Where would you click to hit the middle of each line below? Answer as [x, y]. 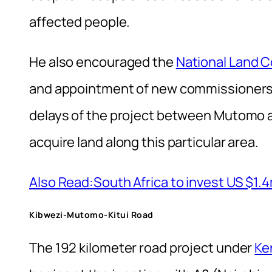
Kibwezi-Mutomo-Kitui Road [91, 214]
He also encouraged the [103, 62]
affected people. [80, 22]
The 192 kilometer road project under [142, 248]
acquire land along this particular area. [144, 142]
